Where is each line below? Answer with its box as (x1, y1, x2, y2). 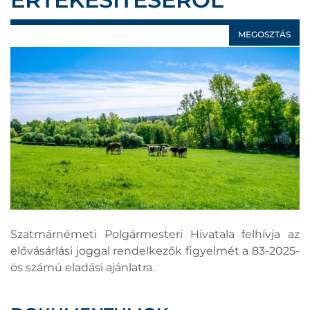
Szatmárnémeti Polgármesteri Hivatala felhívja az (10, 228, 300, 241)
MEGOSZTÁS (238, 29, 291, 40)
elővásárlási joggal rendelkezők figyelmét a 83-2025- (10, 244, 300, 258)
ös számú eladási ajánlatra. (10, 261, 154, 275)
